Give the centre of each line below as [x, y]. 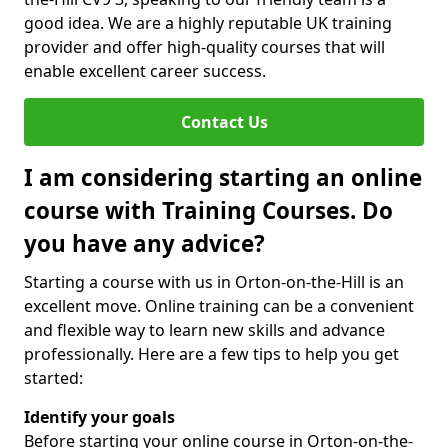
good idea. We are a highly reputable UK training [208, 23]
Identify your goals [99, 417]
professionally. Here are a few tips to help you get [211, 354]
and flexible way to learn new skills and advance [204, 330]
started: [53, 378]
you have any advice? [144, 243]
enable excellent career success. [145, 71]
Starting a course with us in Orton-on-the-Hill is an [214, 282]
